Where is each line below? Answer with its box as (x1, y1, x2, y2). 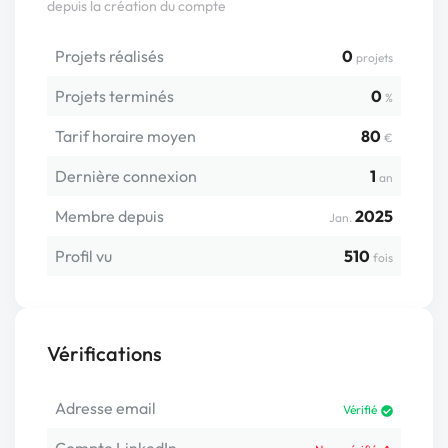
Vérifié (343, 402, 377, 417)
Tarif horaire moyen (55, 126, 196, 146)
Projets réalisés (55, 46, 164, 66)
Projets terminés (55, 86, 174, 106)
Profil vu (55, 246, 112, 266)
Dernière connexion (55, 166, 197, 186)
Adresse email (55, 398, 156, 418)
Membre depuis (55, 206, 164, 226)
